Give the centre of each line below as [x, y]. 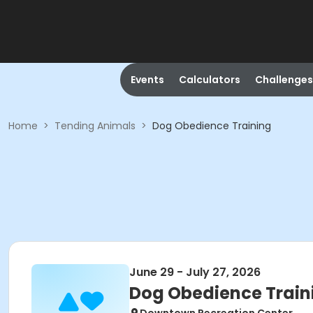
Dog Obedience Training [212, 126]
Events [147, 80]
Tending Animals [95, 126]
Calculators [209, 80]
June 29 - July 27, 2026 [195, 272]
